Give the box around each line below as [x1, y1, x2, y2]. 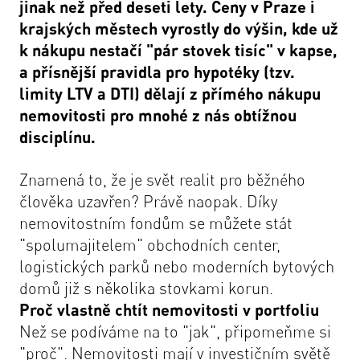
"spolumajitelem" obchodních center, [19, 235, 280, 255]
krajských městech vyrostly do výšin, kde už [19, 18, 338, 38]
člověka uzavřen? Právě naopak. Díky [19, 191, 278, 211]
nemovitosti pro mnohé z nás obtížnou [19, 105, 297, 125]
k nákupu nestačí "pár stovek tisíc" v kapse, [19, 40, 337, 59]
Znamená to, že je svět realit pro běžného [19, 170, 305, 190]
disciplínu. [19, 127, 96, 146]
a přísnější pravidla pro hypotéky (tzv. [19, 62, 295, 81]
